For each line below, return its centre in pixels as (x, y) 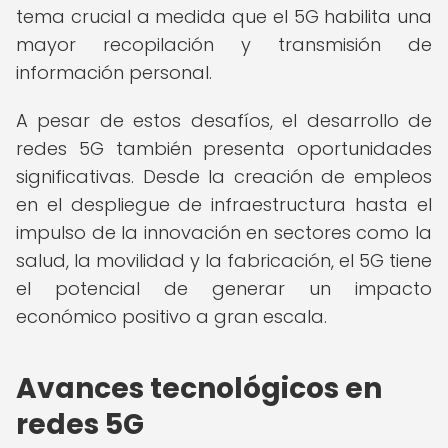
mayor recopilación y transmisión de (224, 44)
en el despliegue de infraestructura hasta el (224, 204)
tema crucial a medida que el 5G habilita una (224, 16)
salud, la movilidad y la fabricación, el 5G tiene (224, 260)
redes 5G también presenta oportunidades (224, 148)
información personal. (114, 72)
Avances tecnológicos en (199, 388)
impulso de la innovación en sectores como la (224, 232)
